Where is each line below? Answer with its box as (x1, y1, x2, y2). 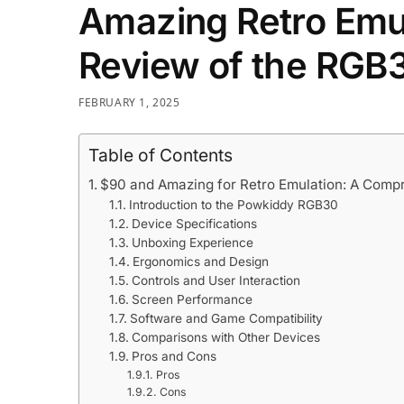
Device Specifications (131, 216, 257, 231)
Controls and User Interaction (131, 272, 300, 288)
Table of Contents (88, 143, 233, 166)
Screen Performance (131, 291, 252, 307)
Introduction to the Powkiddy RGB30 (128, 197, 338, 212)
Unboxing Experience (131, 234, 253, 250)
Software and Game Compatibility (129, 310, 323, 326)
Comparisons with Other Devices (131, 329, 320, 344)
